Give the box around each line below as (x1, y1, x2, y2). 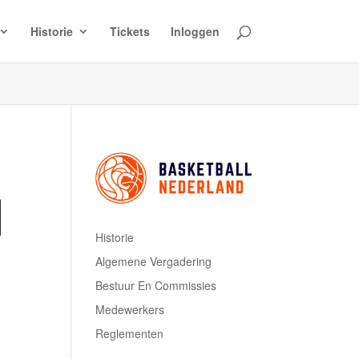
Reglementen (95, 325, 164, 341)
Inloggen (170, 23, 220, 39)
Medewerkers (95, 301, 165, 317)
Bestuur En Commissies (95, 276, 217, 293)
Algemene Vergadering (95, 252, 212, 269)
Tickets (109, 23, 150, 39)
